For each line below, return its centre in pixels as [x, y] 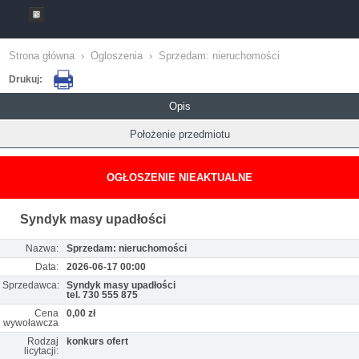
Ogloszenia [117, 56]
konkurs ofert [97, 341]
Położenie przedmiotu [179, 134]
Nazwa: [42, 248]
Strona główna [42, 56]
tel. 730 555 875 [102, 295]
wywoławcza [31, 323]
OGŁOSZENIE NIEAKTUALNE [179, 177]
